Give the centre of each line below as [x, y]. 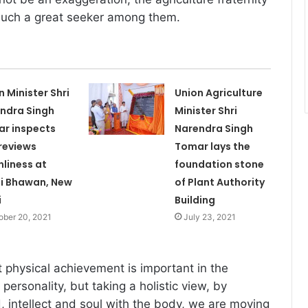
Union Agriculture [218, 93]
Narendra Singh [213, 129]
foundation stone [219, 165]
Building [195, 200]
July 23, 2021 [209, 217]
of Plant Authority [219, 183]
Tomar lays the [212, 147]
